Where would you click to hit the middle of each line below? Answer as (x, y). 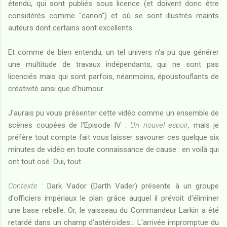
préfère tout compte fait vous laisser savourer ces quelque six (113, 137)
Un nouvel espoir (159, 125)
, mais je (203, 125)
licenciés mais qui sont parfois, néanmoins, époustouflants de (113, 76)
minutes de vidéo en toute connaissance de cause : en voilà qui (113, 149)
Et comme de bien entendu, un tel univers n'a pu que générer (113, 52)
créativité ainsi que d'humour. (56, 88)
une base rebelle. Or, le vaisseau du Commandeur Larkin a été (113, 210)
